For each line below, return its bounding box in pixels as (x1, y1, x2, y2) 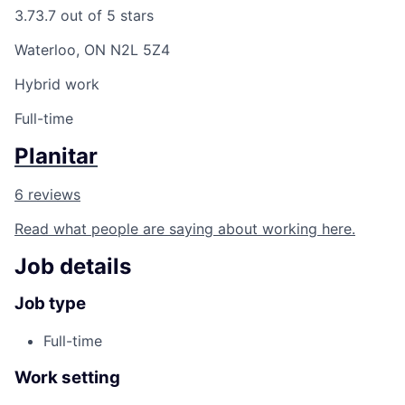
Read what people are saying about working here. (14, 219, 355, 238)
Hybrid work (14, 74, 99, 93)
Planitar (14, 142, 98, 169)
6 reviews (14, 184, 80, 203)
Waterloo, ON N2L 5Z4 (14, 40, 170, 59)
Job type (14, 293, 86, 315)
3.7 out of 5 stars (35, 5, 154, 24)
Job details (14, 252, 131, 279)
